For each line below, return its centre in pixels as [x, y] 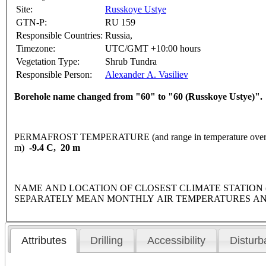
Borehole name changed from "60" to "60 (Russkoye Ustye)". [138, 97]
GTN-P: [31, 23]
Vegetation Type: [48, 62]
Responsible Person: [54, 75]
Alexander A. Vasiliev [147, 75]
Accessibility [177, 241]
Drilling [107, 241]
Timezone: [36, 49]
